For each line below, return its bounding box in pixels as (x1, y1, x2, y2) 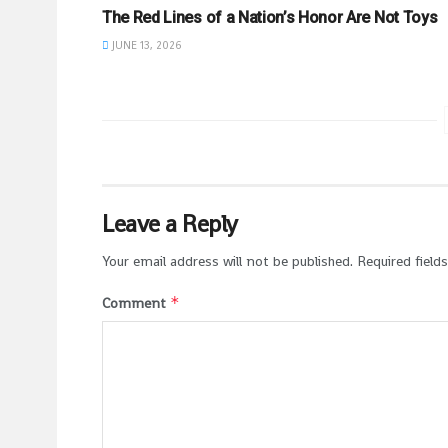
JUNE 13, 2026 (109, 37, 182, 52)
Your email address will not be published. (102, 251, 353, 270)
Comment (102, 293, 170, 312)
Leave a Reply (102, 207, 238, 239)
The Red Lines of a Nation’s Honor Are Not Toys (102, 7, 438, 27)
